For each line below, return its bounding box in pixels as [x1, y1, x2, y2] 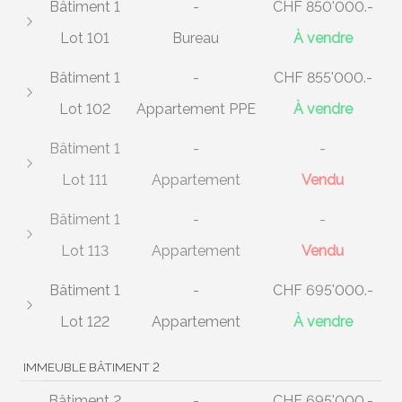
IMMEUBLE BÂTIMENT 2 [22, 359, 160, 374]
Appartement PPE [135, 100, 256, 118]
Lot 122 [60, 312, 110, 330]
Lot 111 [62, 170, 109, 188]
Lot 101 [60, 29, 110, 47]
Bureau [172, 29, 220, 47]
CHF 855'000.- [273, 68, 372, 86]
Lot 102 [59, 100, 111, 118]
